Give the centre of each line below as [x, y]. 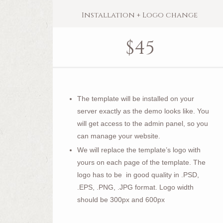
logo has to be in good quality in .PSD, [138, 175]
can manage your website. [119, 136]
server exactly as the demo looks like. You [143, 111]
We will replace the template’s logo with [139, 150]
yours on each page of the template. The [142, 163]
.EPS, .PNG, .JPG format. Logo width [136, 187]
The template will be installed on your [136, 99]
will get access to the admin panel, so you [143, 124]
